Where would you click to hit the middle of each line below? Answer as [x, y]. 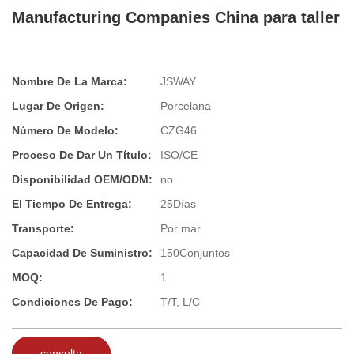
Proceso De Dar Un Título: [82, 155]
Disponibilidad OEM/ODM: [82, 180]
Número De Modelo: [65, 131]
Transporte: [43, 229]
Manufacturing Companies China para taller [176, 17]
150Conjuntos [195, 253]
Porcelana [186, 106]
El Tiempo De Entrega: [72, 204]
